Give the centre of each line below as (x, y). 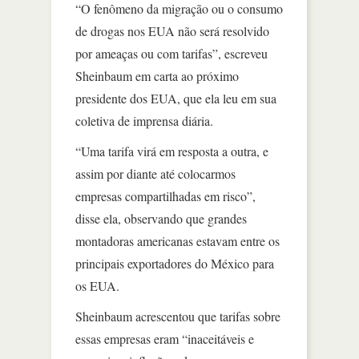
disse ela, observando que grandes (161, 218)
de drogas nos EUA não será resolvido (172, 30)
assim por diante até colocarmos (155, 173)
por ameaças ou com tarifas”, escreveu (171, 53)
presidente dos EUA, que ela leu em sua (176, 98)
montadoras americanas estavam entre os (177, 240)
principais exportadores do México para (175, 263)
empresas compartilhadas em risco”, (165, 196)
